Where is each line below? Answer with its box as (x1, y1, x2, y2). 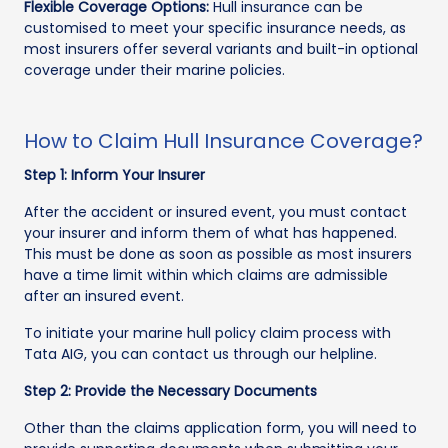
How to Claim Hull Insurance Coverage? (24, 127, 423, 156)
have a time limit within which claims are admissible (24, 265, 388, 286)
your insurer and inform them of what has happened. (24, 223, 397, 244)
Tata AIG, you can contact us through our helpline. (24, 344, 377, 365)
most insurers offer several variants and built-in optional (24, 39, 418, 60)
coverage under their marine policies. (24, 60, 285, 81)
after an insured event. (24, 286, 184, 307)
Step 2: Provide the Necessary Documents (24, 381, 317, 402)
